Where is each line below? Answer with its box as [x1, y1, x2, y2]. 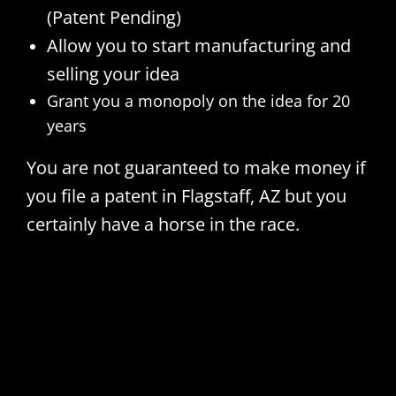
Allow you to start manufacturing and [46, 33, 351, 57]
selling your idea [46, 61, 179, 86]
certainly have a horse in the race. [26, 211, 300, 236]
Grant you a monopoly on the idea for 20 [46, 89, 350, 111]
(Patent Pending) [46, 4, 181, 29]
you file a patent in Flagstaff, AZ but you [26, 183, 346, 208]
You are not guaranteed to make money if [26, 155, 366, 179]
